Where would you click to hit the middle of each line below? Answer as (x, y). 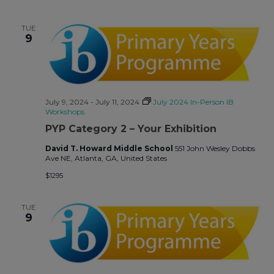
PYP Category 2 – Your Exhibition (131, 128)
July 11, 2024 (117, 102)
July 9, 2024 (67, 102)
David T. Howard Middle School (110, 148)
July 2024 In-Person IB (193, 102)
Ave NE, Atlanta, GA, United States (106, 158)
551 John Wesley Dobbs (215, 148)
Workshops (65, 111)
